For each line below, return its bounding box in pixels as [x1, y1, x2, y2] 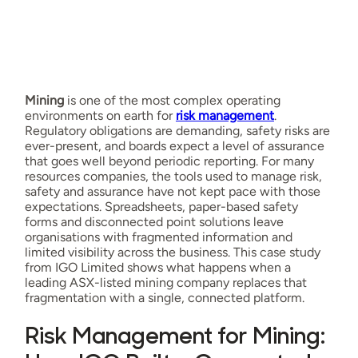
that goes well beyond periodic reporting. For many [24, 153, 314, 169]
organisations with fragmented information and [24, 229, 292, 245]
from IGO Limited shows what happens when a [24, 260, 291, 276]
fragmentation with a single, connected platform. [24, 290, 304, 306]
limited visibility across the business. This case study [24, 245, 320, 261]
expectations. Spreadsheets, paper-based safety [24, 199, 298, 215]
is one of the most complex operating [63, 93, 280, 109]
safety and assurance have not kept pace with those [24, 184, 320, 200]
